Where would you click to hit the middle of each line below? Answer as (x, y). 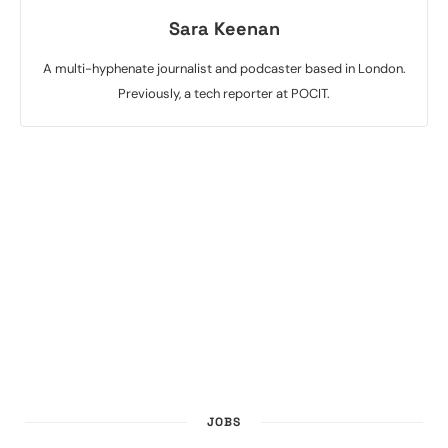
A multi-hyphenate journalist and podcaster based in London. (224, 68)
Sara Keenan (224, 28)
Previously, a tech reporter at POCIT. (224, 93)
